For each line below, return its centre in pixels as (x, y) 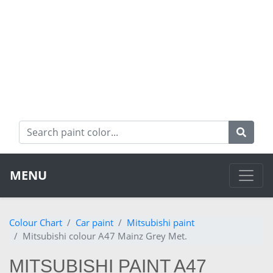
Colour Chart (36, 223)
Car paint (94, 223)
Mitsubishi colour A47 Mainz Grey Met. (105, 236)
